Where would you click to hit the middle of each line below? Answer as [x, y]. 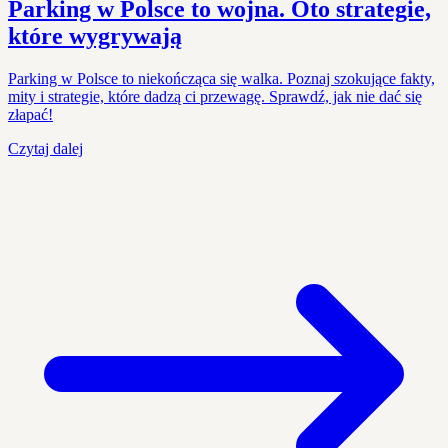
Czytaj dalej [45, 148]
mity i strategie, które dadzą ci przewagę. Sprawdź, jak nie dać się [215, 96]
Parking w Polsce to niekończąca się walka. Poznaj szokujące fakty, [221, 78]
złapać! [30, 114]
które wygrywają [95, 35]
